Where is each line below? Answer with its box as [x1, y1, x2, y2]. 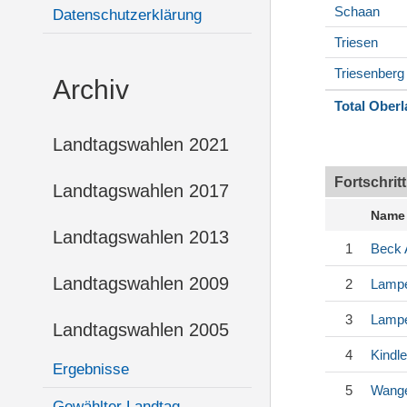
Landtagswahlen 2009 [53, 273, 229, 293]
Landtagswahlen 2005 [53, 320, 229, 340]
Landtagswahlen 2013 [53, 227, 229, 247]
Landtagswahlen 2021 [53, 134, 229, 154]
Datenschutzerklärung [53, 6, 202, 24]
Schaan [334, 4, 380, 20]
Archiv [53, 74, 129, 104]
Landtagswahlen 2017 [53, 181, 229, 201]
